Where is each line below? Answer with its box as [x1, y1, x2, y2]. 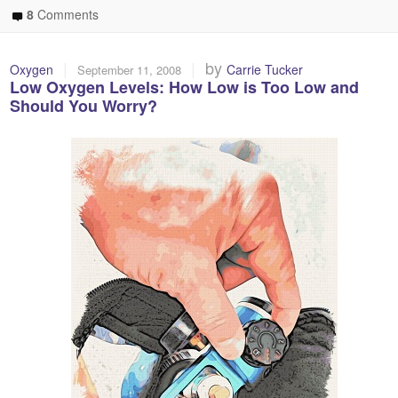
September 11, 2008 [77, 60, 182, 78]
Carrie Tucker [227, 60, 304, 78]
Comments [34, 5, 99, 24]
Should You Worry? [10, 93, 158, 117]
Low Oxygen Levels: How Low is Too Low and [10, 75, 360, 99]
